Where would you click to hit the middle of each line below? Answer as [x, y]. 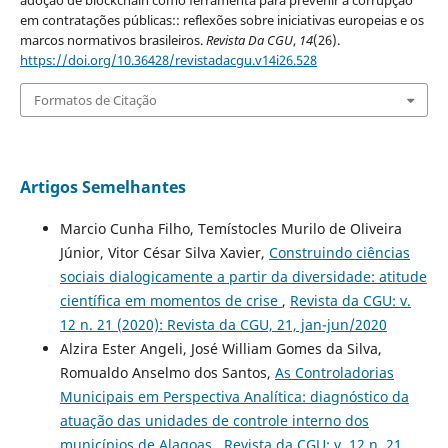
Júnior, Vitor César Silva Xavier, [164, 253]
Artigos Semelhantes [102, 187]
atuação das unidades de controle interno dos [214, 421]
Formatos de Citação [95, 100]
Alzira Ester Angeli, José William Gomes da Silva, [220, 349]
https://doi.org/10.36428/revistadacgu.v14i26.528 [168, 59]
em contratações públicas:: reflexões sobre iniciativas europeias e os [221, 19]
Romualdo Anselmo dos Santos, [167, 373]
